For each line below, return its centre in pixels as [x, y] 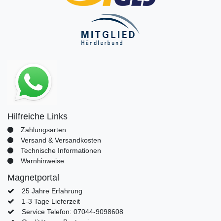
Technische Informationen [61, 151]
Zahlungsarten [43, 130]
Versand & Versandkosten [61, 140]
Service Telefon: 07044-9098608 [72, 212]
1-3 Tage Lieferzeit [51, 202]
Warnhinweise [42, 161]
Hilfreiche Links [37, 117]
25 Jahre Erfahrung [52, 191]
